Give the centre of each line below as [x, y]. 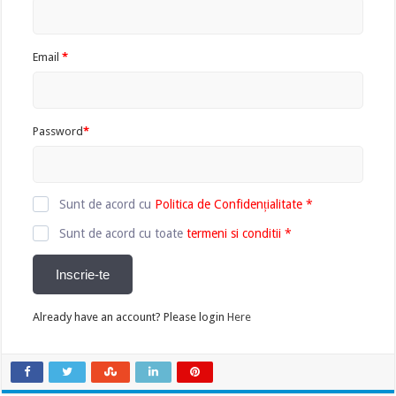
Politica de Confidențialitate [229, 204]
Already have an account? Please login [130, 317]
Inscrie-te [83, 274]
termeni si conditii [234, 233]
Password [58, 131]
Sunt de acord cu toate [123, 233]
